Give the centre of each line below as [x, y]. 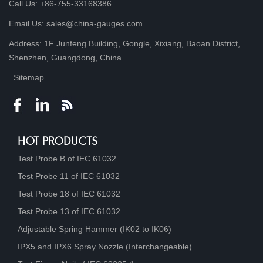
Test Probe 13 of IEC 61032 [69, 211]
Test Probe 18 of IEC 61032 [69, 193]
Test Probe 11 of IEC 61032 [69, 176]
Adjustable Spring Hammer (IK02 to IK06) [95, 229]
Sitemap [29, 77]
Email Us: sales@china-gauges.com [76, 23]
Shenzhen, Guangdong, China [65, 57]
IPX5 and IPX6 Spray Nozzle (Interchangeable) [105, 246]
